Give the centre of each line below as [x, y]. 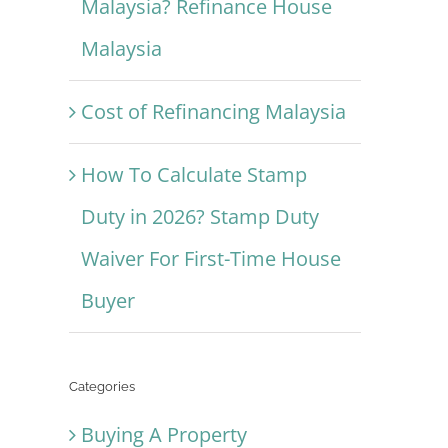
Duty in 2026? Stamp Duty [199, 217]
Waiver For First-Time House [210, 259]
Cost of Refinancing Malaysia [213, 112]
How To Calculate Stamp [193, 175]
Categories [101, 387]
